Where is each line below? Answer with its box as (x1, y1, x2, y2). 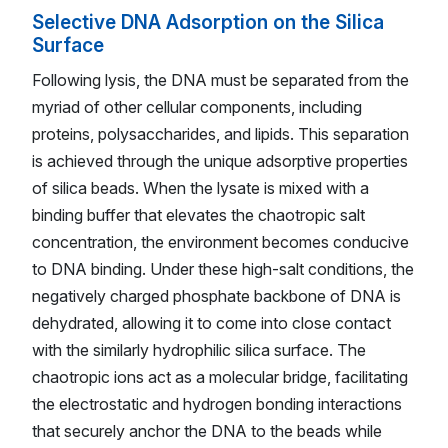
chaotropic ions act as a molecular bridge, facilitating (32, 366, 408, 387)
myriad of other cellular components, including (32, 96, 362, 117)
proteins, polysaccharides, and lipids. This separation (32, 123, 409, 144)
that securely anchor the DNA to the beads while (32, 420, 382, 441)
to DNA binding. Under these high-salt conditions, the (32, 258, 414, 279)
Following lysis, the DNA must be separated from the (32, 69, 409, 90)
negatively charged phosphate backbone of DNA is (32, 285, 401, 306)
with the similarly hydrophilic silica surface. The (32, 339, 366, 360)
